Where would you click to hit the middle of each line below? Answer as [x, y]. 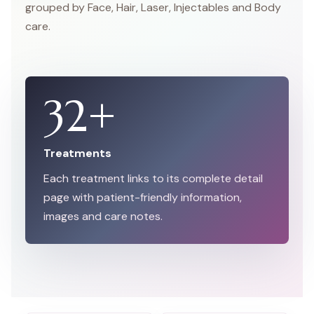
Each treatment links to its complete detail [153, 179]
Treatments [77, 153]
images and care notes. [103, 217]
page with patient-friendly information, [143, 198]
